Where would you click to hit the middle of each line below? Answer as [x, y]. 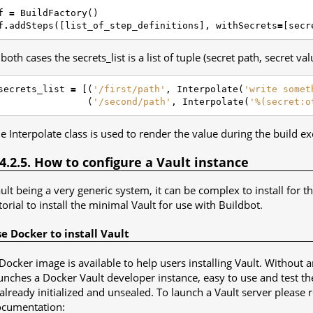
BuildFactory [54, 13]
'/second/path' [132, 102]
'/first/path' [129, 89]
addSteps [31, 26]
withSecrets [247, 26]
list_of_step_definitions [132, 26]
